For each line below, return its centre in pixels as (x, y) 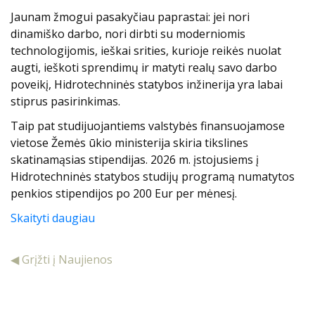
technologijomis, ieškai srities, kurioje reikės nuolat (146, 50)
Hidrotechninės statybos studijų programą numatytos (153, 176)
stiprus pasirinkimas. (65, 101)
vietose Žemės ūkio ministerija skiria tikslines (129, 142)
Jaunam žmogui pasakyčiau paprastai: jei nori (130, 17)
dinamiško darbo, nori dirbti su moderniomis (128, 33)
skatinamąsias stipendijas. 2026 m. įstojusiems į (135, 159)
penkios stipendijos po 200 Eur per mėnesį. (124, 193)
